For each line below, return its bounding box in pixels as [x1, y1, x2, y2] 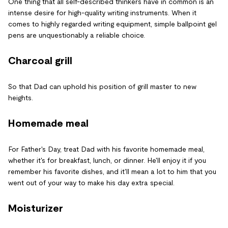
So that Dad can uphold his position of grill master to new [8, 82, 196, 91]
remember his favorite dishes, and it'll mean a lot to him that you [8, 167, 216, 176]
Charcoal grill [8, 55, 72, 66]
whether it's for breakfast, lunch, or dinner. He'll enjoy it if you [8, 156, 206, 164]
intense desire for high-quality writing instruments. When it [8, 9, 196, 17]
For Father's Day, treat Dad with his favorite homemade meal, [8, 145, 205, 153]
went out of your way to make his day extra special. [8, 179, 175, 187]
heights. [8, 94, 33, 102]
